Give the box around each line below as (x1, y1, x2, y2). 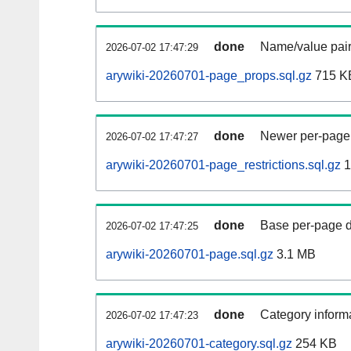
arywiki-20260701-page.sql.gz (106, 248, 273, 262)
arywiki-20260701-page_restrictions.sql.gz (106, 158, 341, 172)
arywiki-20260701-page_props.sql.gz (106, 69, 312, 83)
